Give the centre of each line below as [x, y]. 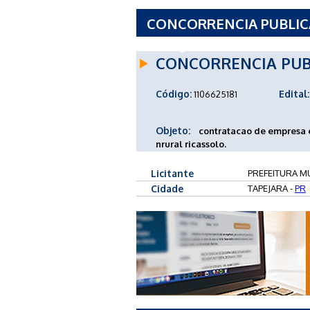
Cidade [167, 188]
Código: [174, 93]
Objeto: [173, 130]
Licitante [172, 173]
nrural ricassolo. [191, 144]
